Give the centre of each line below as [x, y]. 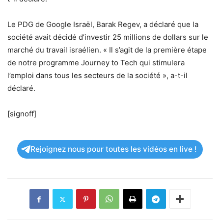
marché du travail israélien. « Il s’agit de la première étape [107, 50]
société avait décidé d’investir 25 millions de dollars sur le [108, 37]
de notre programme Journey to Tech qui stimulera [96, 63]
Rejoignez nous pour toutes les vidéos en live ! [114, 149]
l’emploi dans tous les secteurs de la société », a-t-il [97, 76]
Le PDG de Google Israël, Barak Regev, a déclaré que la [103, 25]
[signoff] [22, 114]
